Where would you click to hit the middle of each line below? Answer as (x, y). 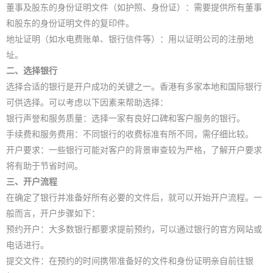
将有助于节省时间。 (44, 165)
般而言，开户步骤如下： (53, 213)
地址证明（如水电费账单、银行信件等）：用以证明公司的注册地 (130, 39)
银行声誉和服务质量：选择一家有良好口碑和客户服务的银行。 (126, 118)
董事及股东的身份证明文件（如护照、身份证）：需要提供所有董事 (134, 7)
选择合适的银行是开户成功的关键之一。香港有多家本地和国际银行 (134, 86)
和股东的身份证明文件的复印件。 (70, 23)
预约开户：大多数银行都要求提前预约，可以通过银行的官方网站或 (134, 229)
